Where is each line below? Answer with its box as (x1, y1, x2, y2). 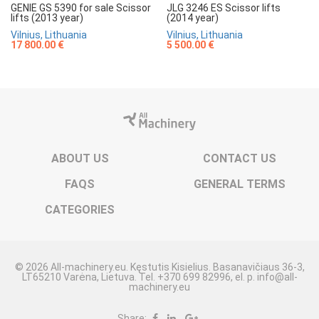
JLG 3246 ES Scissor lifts (167, 1, 281, 14)
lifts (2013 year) (11, 11, 83, 23)
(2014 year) (167, 11, 219, 23)
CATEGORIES (45, 202, 115, 216)
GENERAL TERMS (193, 177, 286, 191)
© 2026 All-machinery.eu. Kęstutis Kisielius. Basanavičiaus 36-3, (14, 261, 305, 273)
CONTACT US (202, 151, 276, 165)
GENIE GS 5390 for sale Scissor (11, 1, 151, 14)
